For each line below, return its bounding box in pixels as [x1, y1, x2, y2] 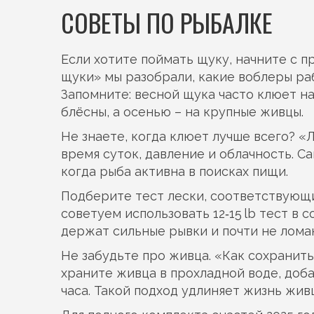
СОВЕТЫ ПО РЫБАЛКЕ [61, 4, 273, 41]
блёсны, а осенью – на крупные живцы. [61, 104, 303, 119]
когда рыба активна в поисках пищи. [61, 164, 288, 179]
